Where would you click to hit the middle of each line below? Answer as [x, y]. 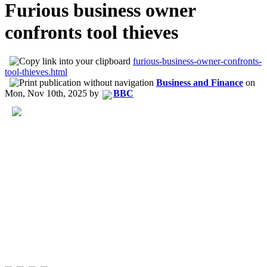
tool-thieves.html [36, 72]
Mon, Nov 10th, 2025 [46, 94]
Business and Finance [200, 83]
